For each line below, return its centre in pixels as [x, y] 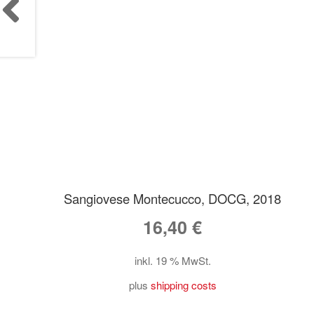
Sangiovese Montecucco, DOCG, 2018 [173, 199]
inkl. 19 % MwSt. [172, 261]
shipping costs [183, 285]
